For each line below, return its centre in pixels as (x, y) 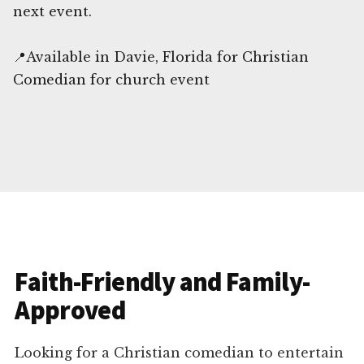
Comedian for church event (111, 79)
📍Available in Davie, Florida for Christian (161, 56)
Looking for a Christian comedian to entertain (180, 353)
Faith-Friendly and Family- (162, 282)
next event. (52, 11)
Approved (70, 311)
